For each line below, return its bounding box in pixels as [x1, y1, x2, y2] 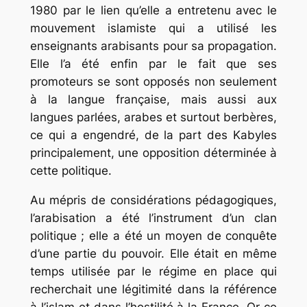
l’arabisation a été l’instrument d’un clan [29, 210, 278, 225]
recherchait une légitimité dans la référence [29, 282, 278, 296]
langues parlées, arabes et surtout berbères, [29, 110, 278, 124]
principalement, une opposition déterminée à [29, 145, 278, 160]
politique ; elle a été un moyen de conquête [29, 228, 278, 243]
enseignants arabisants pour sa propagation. [29, 38, 278, 53]
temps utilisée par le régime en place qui [29, 264, 278, 278]
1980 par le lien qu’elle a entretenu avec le [29, 3, 278, 17]
